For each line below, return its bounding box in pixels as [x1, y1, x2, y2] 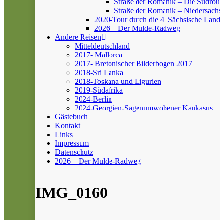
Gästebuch [55, 112, 88, 121]
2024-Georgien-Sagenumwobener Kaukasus [75, 104, 213, 112]
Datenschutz [55, 148, 93, 156]
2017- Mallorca [75, 51, 122, 59]
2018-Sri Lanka [75, 68, 123, 77]
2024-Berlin [75, 95, 112, 103]
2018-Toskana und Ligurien [75, 77, 161, 85]
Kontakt [55, 121, 80, 130]
